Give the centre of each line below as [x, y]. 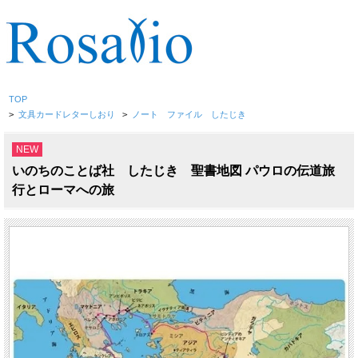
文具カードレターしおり [67, 114]
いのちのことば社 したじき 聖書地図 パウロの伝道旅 [173, 170]
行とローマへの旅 [63, 189]
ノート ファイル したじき [189, 114]
